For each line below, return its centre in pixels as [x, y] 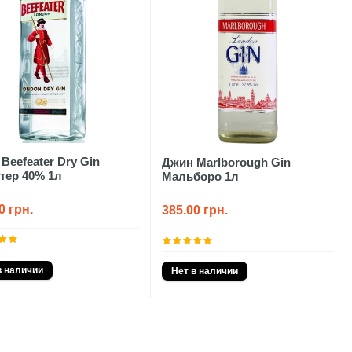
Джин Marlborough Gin [226, 162]
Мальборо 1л [200, 176]
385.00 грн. [194, 210]
